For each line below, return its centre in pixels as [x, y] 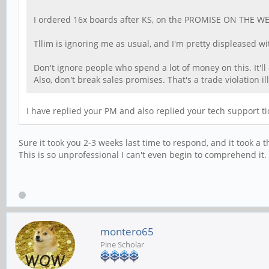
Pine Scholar [122, 244]
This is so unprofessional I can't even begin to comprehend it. [143, 154]
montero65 [127, 231]
